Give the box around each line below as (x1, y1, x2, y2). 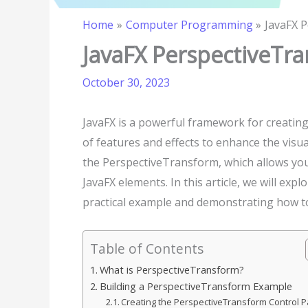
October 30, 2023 (82, 75, 170, 90)
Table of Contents (90, 239, 203, 258)
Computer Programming (125, 17, 253, 32)
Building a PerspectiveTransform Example (99, 279, 292, 293)
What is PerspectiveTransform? (99, 263, 244, 276)
